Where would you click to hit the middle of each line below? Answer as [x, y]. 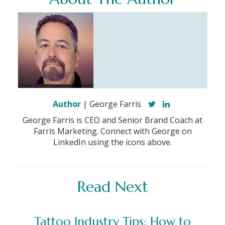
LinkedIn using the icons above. [113, 142]
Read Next [113, 187]
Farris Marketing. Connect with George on [113, 131]
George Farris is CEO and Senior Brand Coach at [113, 120]
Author [67, 104]
